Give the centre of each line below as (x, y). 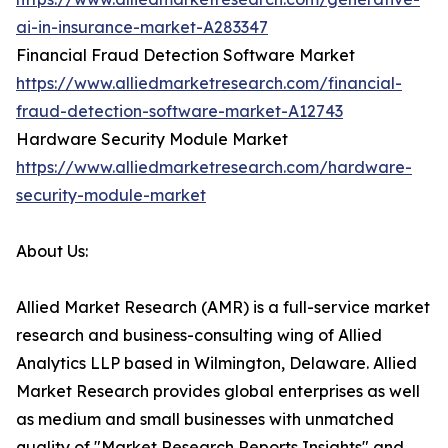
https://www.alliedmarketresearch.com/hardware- (214, 167)
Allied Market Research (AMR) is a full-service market (223, 307)
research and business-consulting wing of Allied (199, 335)
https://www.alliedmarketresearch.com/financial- (209, 83)
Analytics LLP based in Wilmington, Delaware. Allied (216, 363)
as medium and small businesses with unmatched (205, 419)
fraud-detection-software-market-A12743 (179, 111)
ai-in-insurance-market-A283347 (142, 27)
